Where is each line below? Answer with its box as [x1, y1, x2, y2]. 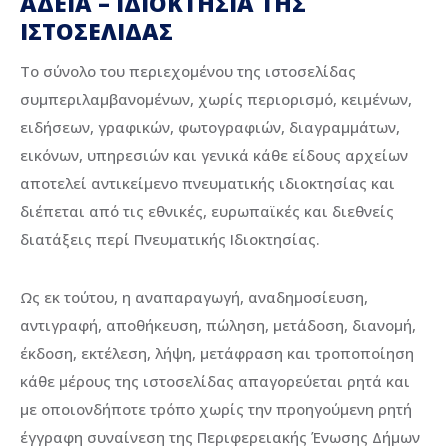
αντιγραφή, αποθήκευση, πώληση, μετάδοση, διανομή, [20, 315, 416, 336]
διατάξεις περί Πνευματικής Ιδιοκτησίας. [20, 229, 320, 250]
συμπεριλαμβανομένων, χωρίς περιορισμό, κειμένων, [20, 89, 412, 110]
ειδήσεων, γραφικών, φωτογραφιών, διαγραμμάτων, [20, 117, 400, 138]
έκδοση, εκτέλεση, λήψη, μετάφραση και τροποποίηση [20, 343, 414, 364]
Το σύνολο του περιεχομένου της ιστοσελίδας [20, 61, 356, 82]
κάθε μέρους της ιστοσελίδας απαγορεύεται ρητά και [20, 371, 410, 392]
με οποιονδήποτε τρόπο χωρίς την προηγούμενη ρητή [20, 399, 412, 420]
